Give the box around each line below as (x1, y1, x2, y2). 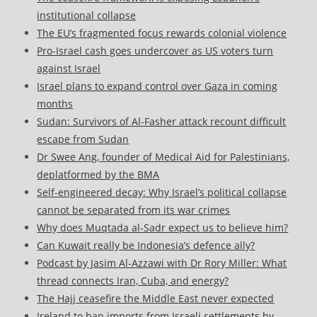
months (37, 97, 74, 111)
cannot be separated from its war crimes (37, 203, 231, 217)
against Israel (37, 62, 101, 76)
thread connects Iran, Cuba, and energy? (37, 274, 229, 288)
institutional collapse (37, 8, 137, 23)
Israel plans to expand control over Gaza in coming (37, 79, 278, 93)
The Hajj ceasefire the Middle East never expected (37, 292, 275, 306)
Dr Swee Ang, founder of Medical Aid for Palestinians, (37, 150, 290, 164)
